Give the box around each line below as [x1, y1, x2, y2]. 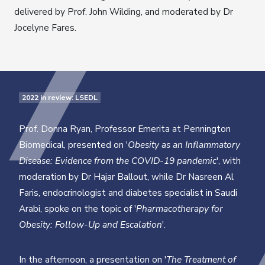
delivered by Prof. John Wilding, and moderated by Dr [14, 5, 233, 18]
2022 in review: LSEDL [21, 93, 98, 103]
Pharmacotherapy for [136, 202, 223, 215]
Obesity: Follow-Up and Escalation [19, 218, 162, 231]
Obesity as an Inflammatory [128, 138, 240, 151]
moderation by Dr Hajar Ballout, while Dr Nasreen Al [19, 170, 234, 183]
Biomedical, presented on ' [19, 138, 128, 151]
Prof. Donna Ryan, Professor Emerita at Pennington [19, 122, 231, 135]
